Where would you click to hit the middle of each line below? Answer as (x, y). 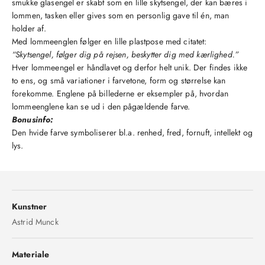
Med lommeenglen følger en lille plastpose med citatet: (109, 41)
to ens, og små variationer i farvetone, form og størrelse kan (119, 80)
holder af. (29, 28)
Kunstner (30, 206)
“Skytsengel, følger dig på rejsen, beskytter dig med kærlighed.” (125, 54)
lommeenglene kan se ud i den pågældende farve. (101, 106)
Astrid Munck (35, 222)
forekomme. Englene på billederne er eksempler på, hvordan (120, 93)
